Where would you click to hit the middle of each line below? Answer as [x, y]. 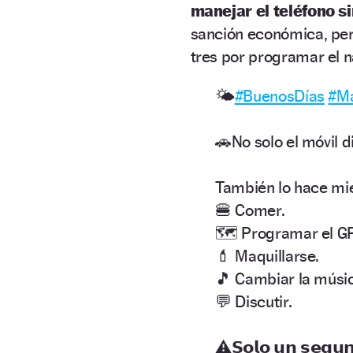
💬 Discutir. [254, 301]
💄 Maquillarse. [268, 255]
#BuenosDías [279, 95]
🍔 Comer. [250, 210]
